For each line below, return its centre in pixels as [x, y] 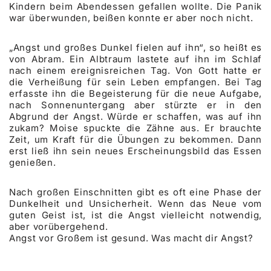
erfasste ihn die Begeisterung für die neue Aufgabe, [135, 93]
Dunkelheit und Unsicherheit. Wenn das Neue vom [135, 203]
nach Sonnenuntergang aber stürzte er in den [135, 105]
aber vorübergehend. [59, 226]
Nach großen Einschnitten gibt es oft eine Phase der [135, 192]
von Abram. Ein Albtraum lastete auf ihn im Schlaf [135, 59]
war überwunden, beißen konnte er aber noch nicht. [131, 18]
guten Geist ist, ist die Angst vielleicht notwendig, [135, 215]
